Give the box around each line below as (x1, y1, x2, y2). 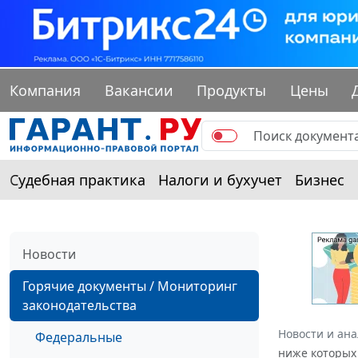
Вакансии (104, 81, 173, 101)
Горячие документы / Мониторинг (22, 277, 237, 296)
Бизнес (295, 170, 344, 190)
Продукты (197, 81, 267, 101)
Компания (10, 81, 81, 101)
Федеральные (35, 328, 122, 347)
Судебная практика (10, 170, 145, 190)
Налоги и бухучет (158, 170, 282, 190)
